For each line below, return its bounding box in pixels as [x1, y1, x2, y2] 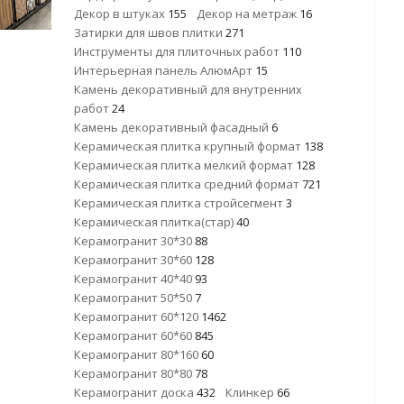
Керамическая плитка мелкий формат [74, 157, 296, 173]
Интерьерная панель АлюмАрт [74, 62, 255, 78]
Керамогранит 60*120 [74, 308, 201, 325]
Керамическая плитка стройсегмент [74, 195, 286, 211]
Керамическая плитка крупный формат [74, 138, 304, 154]
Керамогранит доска [74, 384, 197, 400]
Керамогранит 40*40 [74, 271, 195, 287]
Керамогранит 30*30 [74, 233, 195, 249]
